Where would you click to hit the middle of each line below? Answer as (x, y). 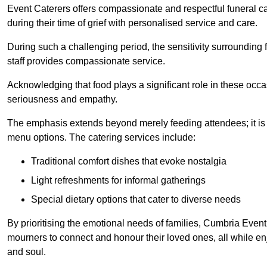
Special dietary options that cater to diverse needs (136, 200)
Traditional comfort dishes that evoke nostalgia (129, 162)
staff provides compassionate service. (86, 61)
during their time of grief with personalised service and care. (132, 23)
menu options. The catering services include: (101, 138)
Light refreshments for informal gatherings (118, 181)
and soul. (27, 252)
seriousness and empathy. (62, 100)
